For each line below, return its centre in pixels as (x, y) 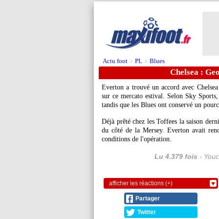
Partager (148, 198)
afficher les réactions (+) (141, 183)
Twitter (147, 212)
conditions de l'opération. (137, 139)
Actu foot (115, 61)
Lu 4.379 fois (176, 156)
